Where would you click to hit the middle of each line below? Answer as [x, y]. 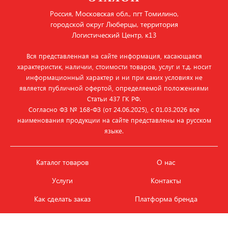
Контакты [166, 180]
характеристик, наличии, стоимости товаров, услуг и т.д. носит [114, 66]
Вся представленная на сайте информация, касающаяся [114, 56]
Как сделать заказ [62, 199]
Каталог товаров [62, 162]
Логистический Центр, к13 [114, 35]
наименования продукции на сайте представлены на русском [114, 120]
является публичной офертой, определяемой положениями [114, 88]
